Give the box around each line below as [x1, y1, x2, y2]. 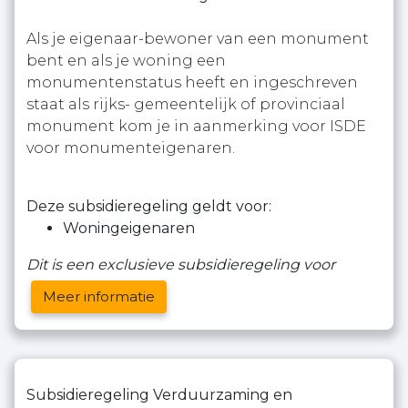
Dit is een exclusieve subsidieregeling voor [26, 256, 335, 273]
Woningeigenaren [63, 219, 195, 237]
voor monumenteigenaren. [26, 139, 235, 157]
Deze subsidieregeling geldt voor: [26, 198, 271, 215]
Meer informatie [43, 288, 155, 305]
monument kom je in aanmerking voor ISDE [26, 117, 366, 135]
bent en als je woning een [26, 52, 226, 69]
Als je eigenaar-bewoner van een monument [26, 30, 369, 47]
